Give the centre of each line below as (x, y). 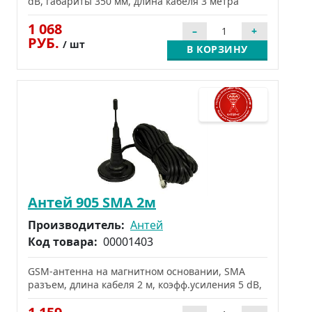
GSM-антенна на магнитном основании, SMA (136, 271)
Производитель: (78, 225)
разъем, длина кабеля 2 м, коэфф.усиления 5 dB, (145, 284)
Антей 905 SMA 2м (92, 202)
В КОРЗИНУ (217, 49)
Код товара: (64, 241)
